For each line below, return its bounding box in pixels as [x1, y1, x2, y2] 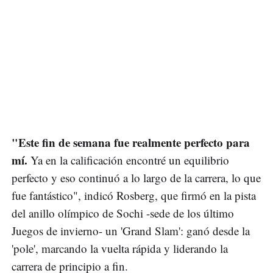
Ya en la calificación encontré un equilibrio [27, 152, 229, 168]
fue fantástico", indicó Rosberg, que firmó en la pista [12, 188, 256, 204]
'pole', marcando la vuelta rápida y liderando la [12, 241, 228, 257]
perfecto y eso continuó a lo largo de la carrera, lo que [12, 170, 261, 186]
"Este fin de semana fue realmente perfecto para [12, 134, 250, 151]
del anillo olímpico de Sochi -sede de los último [12, 205, 234, 221]
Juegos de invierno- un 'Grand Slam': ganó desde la [12, 223, 250, 239]
